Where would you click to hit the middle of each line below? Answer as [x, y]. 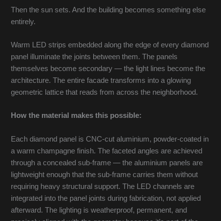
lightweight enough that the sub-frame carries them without [105, 174]
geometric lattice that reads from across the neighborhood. [105, 92]
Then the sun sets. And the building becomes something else [109, 10]
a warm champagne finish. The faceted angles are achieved [107, 151]
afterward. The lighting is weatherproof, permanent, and [99, 210]
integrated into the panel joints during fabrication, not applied [106, 198]
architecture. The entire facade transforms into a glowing [101, 81]
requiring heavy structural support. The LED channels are [103, 186]
